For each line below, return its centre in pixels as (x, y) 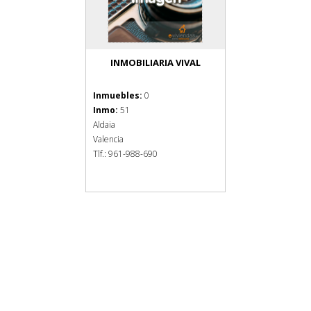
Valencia (108, 139)
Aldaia (104, 125)
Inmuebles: (117, 95)
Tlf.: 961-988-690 (125, 154)
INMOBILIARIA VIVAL (155, 62)
